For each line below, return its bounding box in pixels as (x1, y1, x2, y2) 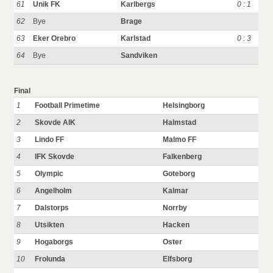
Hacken (163, 221, 190, 229)
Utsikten (35, 221, 65, 229)
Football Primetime (35, 101, 101, 110)
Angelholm (35, 186, 73, 195)
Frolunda (35, 255, 66, 263)
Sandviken (121, 51, 158, 60)
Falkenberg (163, 152, 202, 161)
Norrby (163, 204, 188, 212)
